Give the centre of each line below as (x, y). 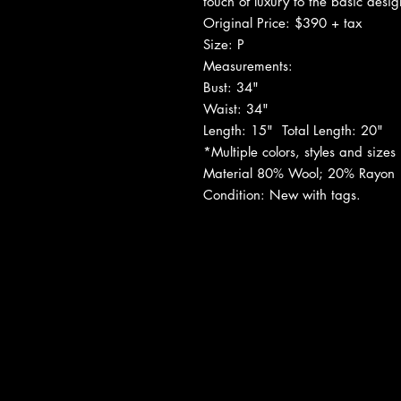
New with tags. (315, 194)
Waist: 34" (236, 108)
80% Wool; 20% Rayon (328, 173)
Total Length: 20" (330, 130)
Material (230, 173)
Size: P (224, 44)
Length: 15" (240, 130)
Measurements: (250, 65)
